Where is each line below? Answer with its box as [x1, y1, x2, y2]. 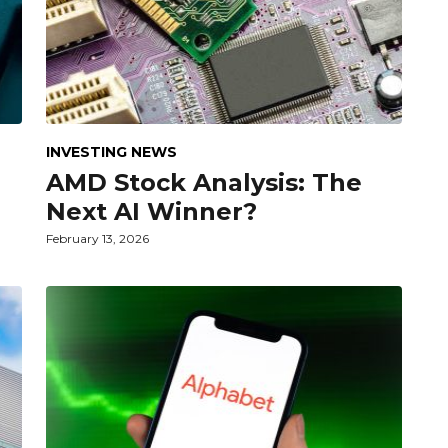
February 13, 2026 [46, 230, 149, 246]
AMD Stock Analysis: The [46, 167, 362, 197]
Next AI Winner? [46, 196, 257, 226]
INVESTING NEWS [46, 142, 177, 161]
